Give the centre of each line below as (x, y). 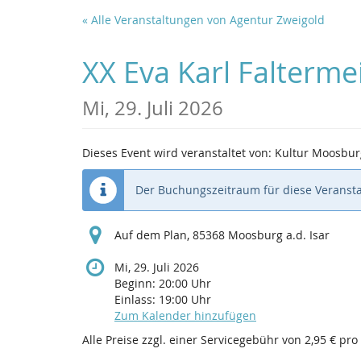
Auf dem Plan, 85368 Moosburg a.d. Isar (222, 235)
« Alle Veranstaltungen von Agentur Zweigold (203, 20)
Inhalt (27, 47)
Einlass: (137, 300)
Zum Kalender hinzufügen (185, 316)
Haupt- (30, 31)
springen (35, 63)
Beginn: (137, 284)
